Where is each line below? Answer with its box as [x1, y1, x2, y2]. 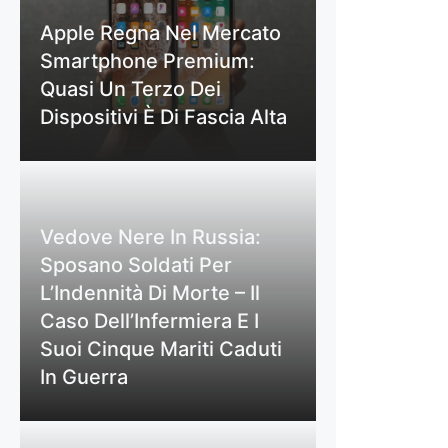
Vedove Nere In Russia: [40, 224, 261, 249]
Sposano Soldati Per [40, 252, 232, 277]
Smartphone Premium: [40, 48, 255, 73]
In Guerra [40, 364, 128, 389]
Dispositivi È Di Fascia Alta [40, 104, 287, 129]
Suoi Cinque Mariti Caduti [40, 336, 282, 361]
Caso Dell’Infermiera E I [40, 308, 259, 333]
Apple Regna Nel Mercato [40, 20, 281, 45]
